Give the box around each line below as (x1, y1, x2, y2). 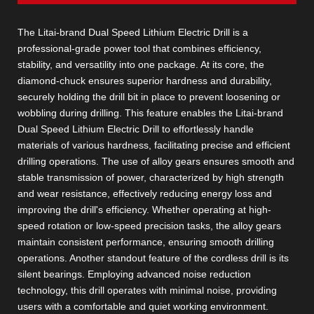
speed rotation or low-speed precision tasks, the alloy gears (18, 219, 281, 231)
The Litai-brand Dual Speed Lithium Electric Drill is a (18, 26, 248, 38)
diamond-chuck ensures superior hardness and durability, (18, 74, 272, 86)
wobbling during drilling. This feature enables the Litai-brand (18, 107, 283, 118)
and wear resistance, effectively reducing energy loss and (18, 187, 272, 199)
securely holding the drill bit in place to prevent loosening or (18, 90, 280, 102)
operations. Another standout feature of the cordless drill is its (18, 252, 289, 264)
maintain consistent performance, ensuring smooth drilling (18, 235, 274, 247)
